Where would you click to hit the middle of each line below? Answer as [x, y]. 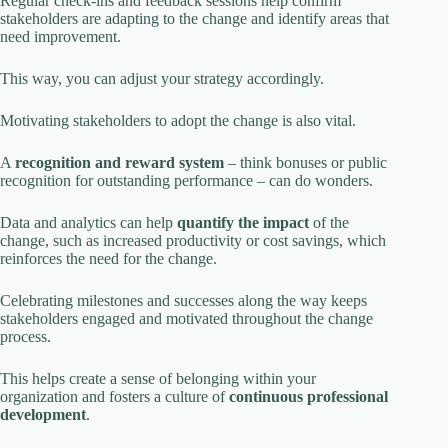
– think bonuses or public [305, 163]
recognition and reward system [119, 163]
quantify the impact [243, 223]
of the [329, 223]
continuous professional [308, 397]
